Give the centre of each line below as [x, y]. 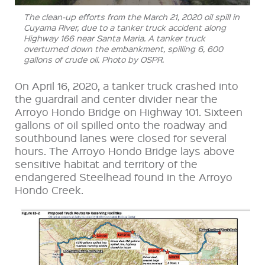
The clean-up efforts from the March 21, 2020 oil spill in [132, 16]
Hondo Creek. [49, 189]
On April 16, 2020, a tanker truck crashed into [127, 85]
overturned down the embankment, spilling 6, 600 [123, 48]
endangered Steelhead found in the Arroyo [124, 176]
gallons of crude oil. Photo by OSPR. [94, 59]
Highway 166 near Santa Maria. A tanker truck [114, 38]
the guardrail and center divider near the [116, 98]
